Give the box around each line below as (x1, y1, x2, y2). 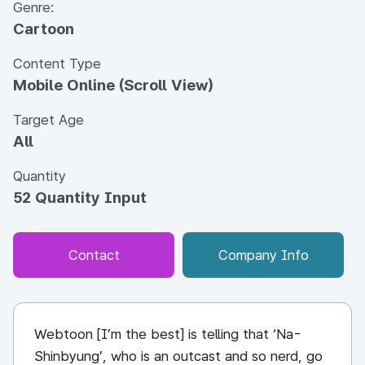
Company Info (218, 247, 309, 263)
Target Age (13, 112, 84, 128)
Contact (68, 247, 120, 263)
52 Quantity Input (13, 188, 147, 207)
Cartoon (13, 20, 74, 38)
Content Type (13, 55, 101, 72)
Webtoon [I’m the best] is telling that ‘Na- (34, 326, 301, 342)
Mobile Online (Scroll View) (13, 76, 213, 95)
